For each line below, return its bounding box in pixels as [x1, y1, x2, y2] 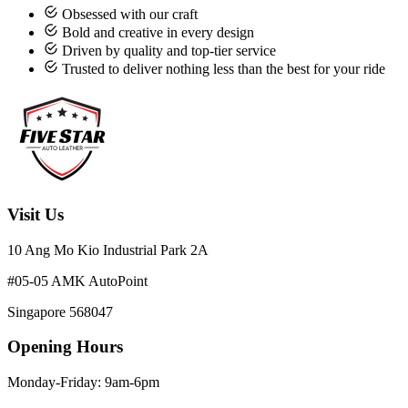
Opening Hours [7, 337, 123, 357]
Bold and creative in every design [62, 25, 254, 41]
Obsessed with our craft [62, 6, 198, 23]
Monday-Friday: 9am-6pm [7, 373, 159, 390]
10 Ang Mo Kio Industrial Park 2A [7, 241, 209, 258]
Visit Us [7, 204, 64, 224]
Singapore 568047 [7, 303, 113, 320]
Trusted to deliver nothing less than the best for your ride [62, 61, 385, 77]
